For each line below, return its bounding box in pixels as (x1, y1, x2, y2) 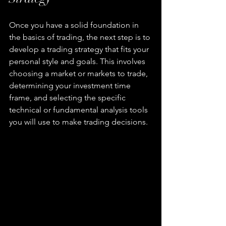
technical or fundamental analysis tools (9, 105, 150, 115)
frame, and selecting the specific (9, 93, 128, 103)
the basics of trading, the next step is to (9, 32, 152, 42)
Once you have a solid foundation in (9, 20, 141, 30)
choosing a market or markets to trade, (9, 69, 150, 79)
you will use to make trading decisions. (9, 117, 148, 127)
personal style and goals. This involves (9, 56, 147, 67)
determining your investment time (9, 81, 133, 91)
